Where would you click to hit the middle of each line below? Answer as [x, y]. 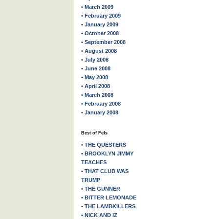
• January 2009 [100, 24]
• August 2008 [99, 51]
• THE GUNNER [101, 189]
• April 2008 [96, 86]
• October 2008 [100, 33]
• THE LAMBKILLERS [108, 206]
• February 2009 [101, 16]
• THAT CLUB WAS [105, 171]
